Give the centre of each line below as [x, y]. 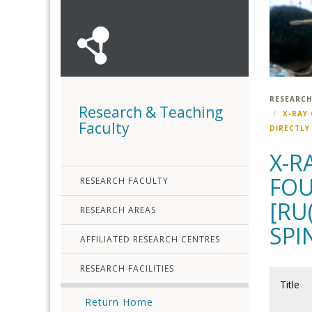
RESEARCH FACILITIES [127, 268]
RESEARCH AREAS [118, 210]
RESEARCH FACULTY [124, 181]
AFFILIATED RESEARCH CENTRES [150, 239]
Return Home [119, 302]
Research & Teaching [151, 112]
